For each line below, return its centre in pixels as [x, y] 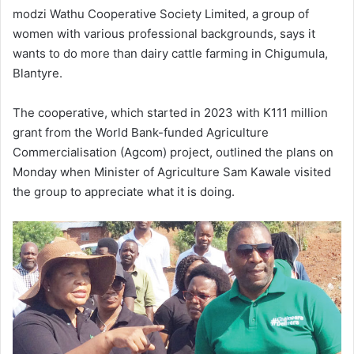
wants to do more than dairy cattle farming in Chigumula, [170, 53]
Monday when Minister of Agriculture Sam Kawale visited [172, 171]
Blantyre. [38, 73]
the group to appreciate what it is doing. [124, 191]
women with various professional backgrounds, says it [164, 33]
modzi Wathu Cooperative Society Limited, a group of [161, 13]
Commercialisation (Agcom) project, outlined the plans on [173, 152]
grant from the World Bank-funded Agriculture [141, 132]
